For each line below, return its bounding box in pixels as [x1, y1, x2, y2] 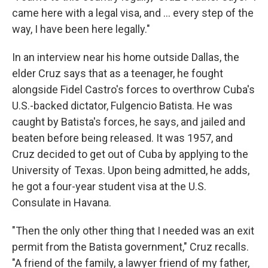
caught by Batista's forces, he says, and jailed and [12, 115, 245, 128]
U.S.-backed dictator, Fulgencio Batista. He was [12, 99, 233, 112]
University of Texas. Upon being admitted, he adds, [12, 164, 249, 176]
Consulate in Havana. [12, 196, 111, 209]
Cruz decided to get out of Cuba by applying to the [12, 148, 248, 160]
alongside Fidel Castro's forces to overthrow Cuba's [12, 83, 255, 96]
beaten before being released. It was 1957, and [12, 132, 233, 144]
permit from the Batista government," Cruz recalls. [12, 240, 249, 253]
